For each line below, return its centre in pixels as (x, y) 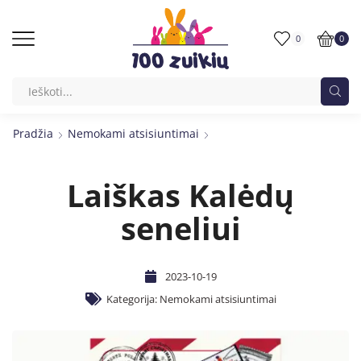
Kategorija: (133, 299)
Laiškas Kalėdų (180, 195)
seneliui (180, 228)
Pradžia (33, 133)
